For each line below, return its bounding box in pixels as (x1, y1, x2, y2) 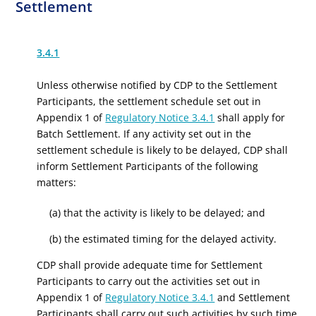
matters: (37, 176, 77, 189)
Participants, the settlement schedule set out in (37, 95, 262, 108)
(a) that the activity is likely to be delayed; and (49, 206, 265, 219)
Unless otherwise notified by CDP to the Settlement (37, 78, 278, 92)
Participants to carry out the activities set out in (37, 274, 261, 288)
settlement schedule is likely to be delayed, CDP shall (37, 143, 288, 157)
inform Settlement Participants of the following (37, 159, 259, 173)
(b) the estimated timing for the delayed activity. (49, 232, 276, 245)
